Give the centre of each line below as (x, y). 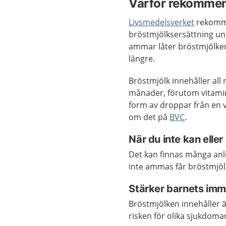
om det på (149, 117)
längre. (142, 58)
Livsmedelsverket (162, 22)
